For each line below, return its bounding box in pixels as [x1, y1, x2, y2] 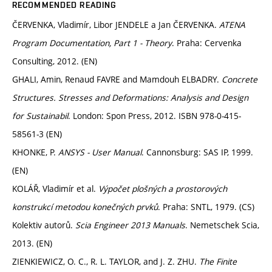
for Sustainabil [12, 110, 68, 122]
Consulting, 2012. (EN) [12, 55, 97, 67]
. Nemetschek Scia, [185, 219, 259, 231]
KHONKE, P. [12, 146, 58, 158]
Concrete [222, 73, 257, 86]
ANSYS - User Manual [58, 146, 141, 158]
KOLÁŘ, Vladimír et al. [12, 183, 98, 195]
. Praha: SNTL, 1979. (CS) [158, 201, 254, 213]
